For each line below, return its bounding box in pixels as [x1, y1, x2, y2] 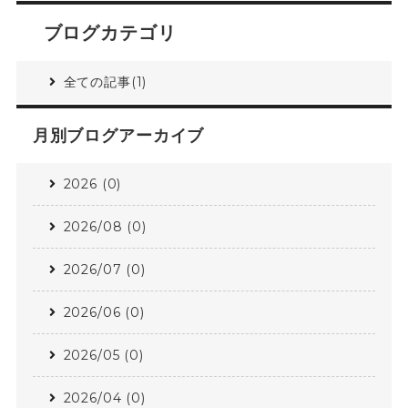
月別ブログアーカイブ [32, 126, 205, 147]
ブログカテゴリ [43, 22, 177, 43]
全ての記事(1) [63, 74, 148, 91]
